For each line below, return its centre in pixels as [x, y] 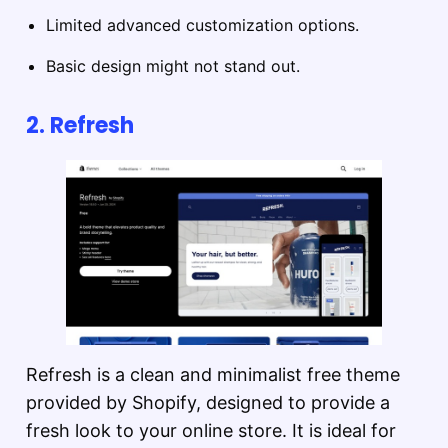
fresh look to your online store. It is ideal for [211, 430]
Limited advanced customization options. [202, 25]
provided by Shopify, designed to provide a [208, 402]
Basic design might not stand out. [173, 66]
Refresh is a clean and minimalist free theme [213, 374]
